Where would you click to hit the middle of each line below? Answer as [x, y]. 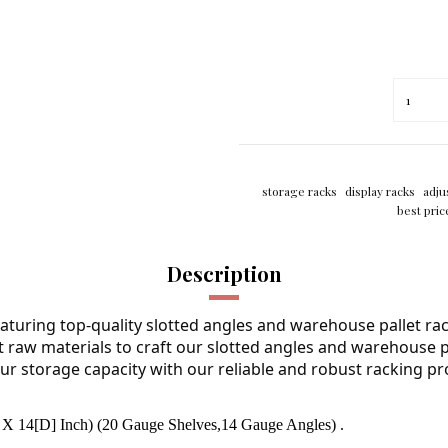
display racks [379, 190]
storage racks [300, 190]
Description [224, 273]
